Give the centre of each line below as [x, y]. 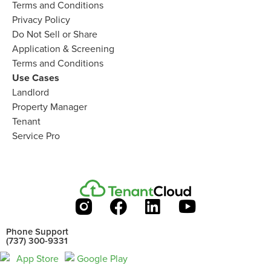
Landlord [31, 92]
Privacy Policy [41, 20]
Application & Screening [63, 49]
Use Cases [36, 78]
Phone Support [37, 232]
